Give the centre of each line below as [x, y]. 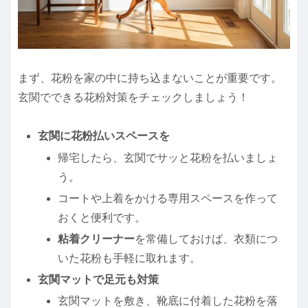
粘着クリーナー [97, 239]
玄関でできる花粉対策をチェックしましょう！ [133, 97]
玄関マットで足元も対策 [99, 280]
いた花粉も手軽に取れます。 [130, 258]
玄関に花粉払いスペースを [104, 136]
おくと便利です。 [102, 217]
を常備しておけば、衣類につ [207, 239]
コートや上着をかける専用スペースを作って [168, 198]
